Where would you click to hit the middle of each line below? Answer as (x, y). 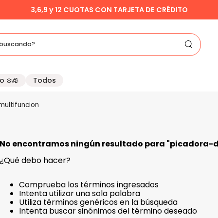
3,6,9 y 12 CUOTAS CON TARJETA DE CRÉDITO (109, 9)
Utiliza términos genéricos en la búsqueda (98, 202)
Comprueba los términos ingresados (89, 185)
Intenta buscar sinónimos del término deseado (108, 211)
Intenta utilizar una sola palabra (79, 194)
